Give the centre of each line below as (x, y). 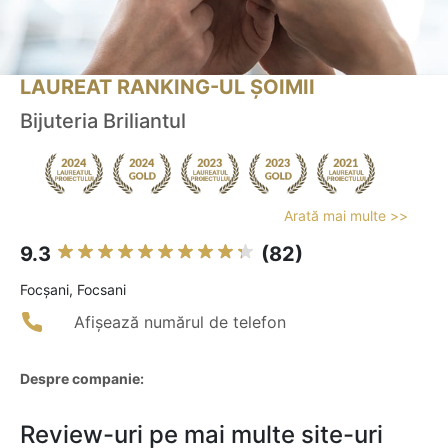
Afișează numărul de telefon (180, 322)
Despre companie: (82, 379)
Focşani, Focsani (73, 290)
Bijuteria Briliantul (103, 121)
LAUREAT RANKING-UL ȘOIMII (167, 87)
